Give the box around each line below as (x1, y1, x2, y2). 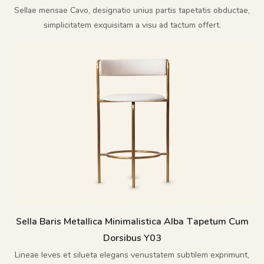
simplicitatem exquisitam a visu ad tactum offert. (43, 19, 221, 31)
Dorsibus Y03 (103, 231, 161, 245)
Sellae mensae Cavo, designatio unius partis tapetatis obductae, (14, 5, 250, 16)
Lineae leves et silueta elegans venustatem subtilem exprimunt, (15, 249, 249, 261)
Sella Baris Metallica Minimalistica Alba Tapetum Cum (15, 214, 249, 228)
